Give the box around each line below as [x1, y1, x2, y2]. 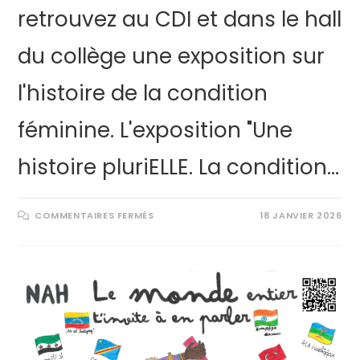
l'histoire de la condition [18, 79, 268, 108]
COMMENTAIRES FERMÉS [35, 209, 154, 223]
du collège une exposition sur [18, 42, 325, 72]
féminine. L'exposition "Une [18, 116, 293, 145]
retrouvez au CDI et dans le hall [18, 5, 342, 35]
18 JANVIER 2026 [260, 209, 342, 223]
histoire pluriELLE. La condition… [18, 153, 340, 182]
